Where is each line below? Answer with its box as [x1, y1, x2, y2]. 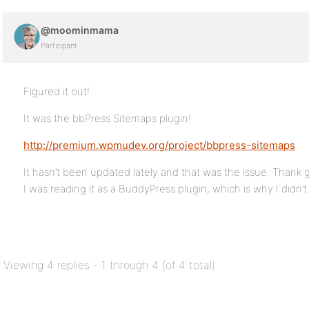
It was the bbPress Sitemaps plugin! [23, 112, 191, 125]
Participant [41, 41, 77, 50]
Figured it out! [23, 85, 90, 98]
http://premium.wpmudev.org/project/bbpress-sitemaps [23, 139, 295, 152]
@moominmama [41, 24, 119, 36]
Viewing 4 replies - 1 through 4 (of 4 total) [3, 258, 215, 272]
